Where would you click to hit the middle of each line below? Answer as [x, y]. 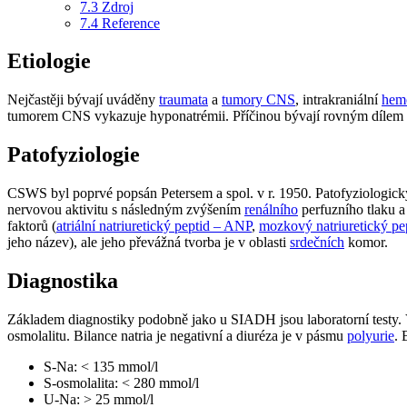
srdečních [317, 243]
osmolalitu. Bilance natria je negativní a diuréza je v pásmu [177, 335]
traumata [184, 100]
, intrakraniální [338, 100]
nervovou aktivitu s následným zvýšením [126, 210]
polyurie [371, 335]
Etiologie [49, 61]
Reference [131, 23]
